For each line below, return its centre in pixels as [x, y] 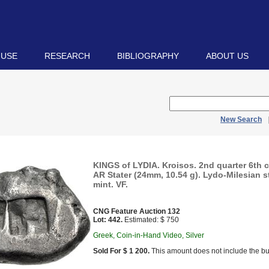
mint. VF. [110, 184]
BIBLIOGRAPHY [148, 56]
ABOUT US [227, 56]
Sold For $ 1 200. [121, 251]
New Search [241, 119]
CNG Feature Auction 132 [137, 211]
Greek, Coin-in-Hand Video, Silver [149, 235]
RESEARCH [67, 56]
